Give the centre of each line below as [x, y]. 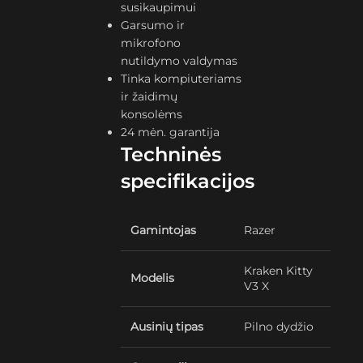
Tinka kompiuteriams [181, 79]
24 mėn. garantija [171, 132]
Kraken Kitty [279, 271]
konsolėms [152, 114]
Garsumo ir [153, 25]
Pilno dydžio [279, 327]
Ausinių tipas [167, 327]
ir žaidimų [149, 96]
